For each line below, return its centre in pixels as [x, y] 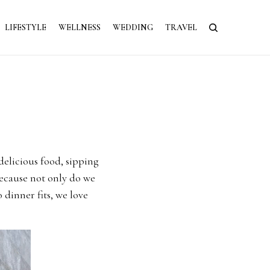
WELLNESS [80, 27]
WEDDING [133, 27]
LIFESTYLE [26, 27]
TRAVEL [181, 27]
